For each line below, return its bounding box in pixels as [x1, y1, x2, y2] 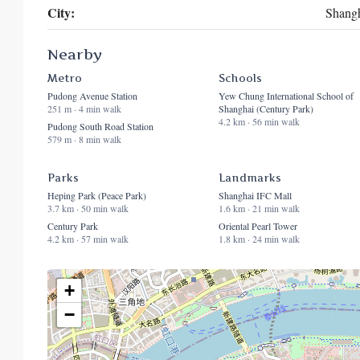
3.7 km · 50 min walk [47, 202, 129, 215]
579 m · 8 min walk [47, 133, 121, 146]
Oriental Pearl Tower [218, 219, 297, 233]
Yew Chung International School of [218, 89, 354, 103]
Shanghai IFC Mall [218, 189, 292, 202]
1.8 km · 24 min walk [218, 232, 300, 246]
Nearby [47, 46, 102, 63]
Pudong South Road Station [47, 120, 153, 133]
